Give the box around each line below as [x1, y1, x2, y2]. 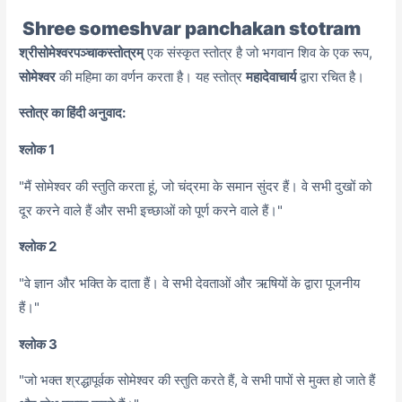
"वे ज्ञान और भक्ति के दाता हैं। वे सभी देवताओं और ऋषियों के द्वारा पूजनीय [19, 275, 361, 293]
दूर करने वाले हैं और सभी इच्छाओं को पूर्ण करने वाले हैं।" [19, 201, 284, 219]
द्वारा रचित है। [296, 67, 365, 85]
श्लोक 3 [19, 335, 58, 353]
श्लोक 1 [19, 141, 56, 159]
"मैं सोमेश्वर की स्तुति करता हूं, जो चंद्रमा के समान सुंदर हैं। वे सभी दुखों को [19, 177, 372, 195]
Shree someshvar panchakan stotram [19, 16, 362, 39]
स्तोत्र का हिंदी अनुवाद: [19, 104, 127, 122]
